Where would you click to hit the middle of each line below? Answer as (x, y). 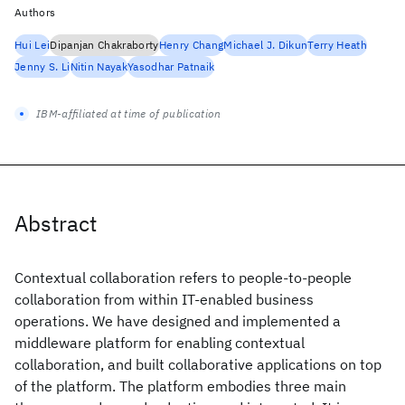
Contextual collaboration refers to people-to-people (183, 278)
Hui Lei (33, 45)
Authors (35, 12)
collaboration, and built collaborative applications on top (198, 364)
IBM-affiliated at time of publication (129, 113)
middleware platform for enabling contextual (160, 343)
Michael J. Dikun (266, 45)
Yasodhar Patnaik (171, 66)
